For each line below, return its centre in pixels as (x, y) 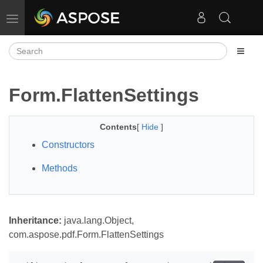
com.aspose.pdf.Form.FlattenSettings (86, 235)
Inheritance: (35, 220)
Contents (118, 127)
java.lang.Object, (98, 220)
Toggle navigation (44, 18)
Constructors (68, 145)
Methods (60, 168)
